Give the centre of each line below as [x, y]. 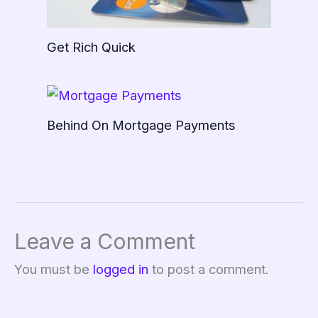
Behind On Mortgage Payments [141, 125]
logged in [121, 269]
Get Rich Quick [91, 46]
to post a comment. [209, 269]
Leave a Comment [105, 242]
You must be [54, 269]
